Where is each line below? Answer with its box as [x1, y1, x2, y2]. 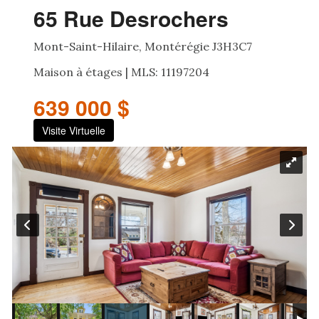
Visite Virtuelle [42, 123, 105, 137]
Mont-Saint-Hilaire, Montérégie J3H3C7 [33, 39, 252, 53]
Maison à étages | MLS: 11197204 [33, 65, 209, 79]
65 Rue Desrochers [33, 3, 229, 33]
